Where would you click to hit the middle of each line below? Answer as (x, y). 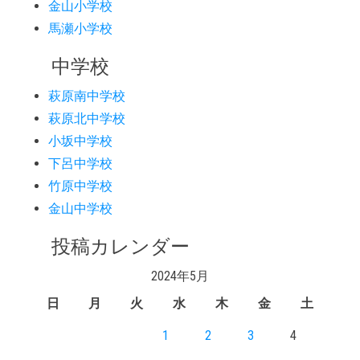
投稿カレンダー (111, 247)
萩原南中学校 (87, 96)
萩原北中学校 (87, 119)
